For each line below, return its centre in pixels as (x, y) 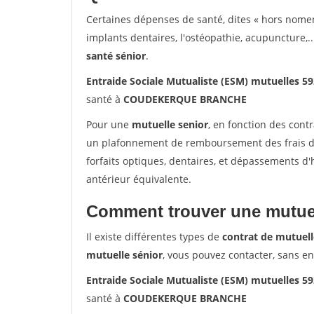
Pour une (109, 124)
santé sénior (116, 56)
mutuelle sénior (124, 255)
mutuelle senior (170, 124)
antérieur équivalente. (139, 179)
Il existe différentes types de (154, 237)
